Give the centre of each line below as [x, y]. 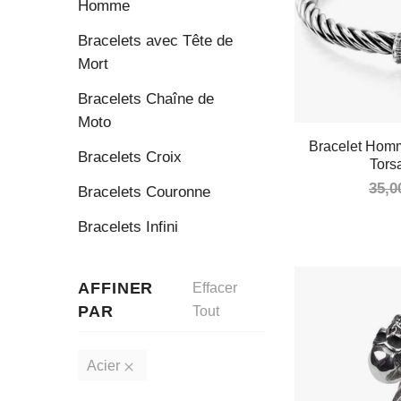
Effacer [214, 288]
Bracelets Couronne [144, 192]
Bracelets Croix [130, 157]
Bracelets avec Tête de [155, 41]
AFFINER [116, 288]
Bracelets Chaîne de [146, 99]
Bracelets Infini [128, 227]
